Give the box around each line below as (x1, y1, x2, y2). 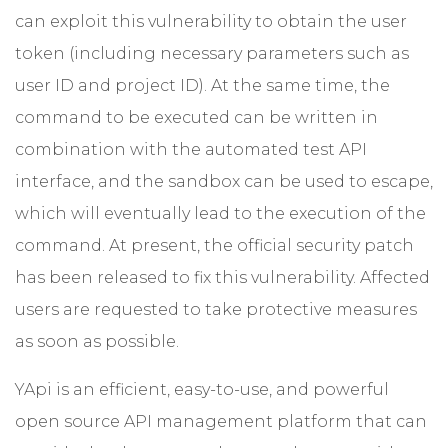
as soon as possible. (15, 332, 179, 352)
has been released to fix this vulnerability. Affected (15, 268, 430, 288)
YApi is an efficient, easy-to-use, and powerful (15, 380, 389, 400)
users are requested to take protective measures (15, 300, 417, 320)
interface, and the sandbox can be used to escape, (15, 172, 433, 192)
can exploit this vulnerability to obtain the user (15, 12, 407, 32)
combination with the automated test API (15, 140, 367, 160)
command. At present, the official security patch (15, 236, 414, 256)
